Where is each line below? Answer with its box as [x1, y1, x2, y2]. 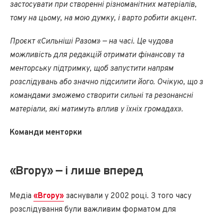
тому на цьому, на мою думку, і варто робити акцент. [10, 13, 197, 23]
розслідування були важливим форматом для [10, 204, 176, 215]
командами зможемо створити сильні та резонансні [10, 91, 193, 101]
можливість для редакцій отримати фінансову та [10, 50, 184, 60]
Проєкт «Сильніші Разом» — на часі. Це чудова [10, 36, 173, 46]
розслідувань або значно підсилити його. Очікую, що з [10, 77, 203, 87]
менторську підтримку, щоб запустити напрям [10, 63, 173, 74]
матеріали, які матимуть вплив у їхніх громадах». [10, 104, 183, 114]
